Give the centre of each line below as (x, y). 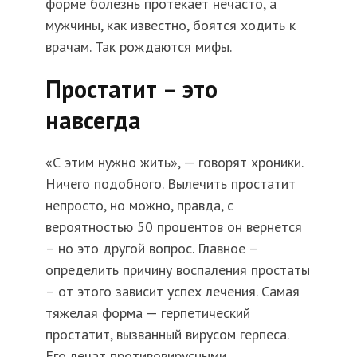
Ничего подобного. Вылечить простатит (170, 184)
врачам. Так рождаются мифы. (138, 47)
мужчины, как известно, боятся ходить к (170, 25)
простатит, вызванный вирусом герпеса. (167, 335)
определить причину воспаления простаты (177, 270)
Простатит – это (131, 89)
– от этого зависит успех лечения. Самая (172, 292)
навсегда (93, 120)
